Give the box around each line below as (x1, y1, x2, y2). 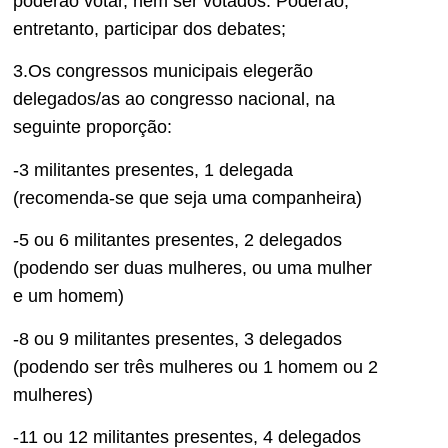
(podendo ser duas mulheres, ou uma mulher (13, 258, 372, 279)
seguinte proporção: (13, 117, 172, 138)
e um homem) (13, 286, 124, 307)
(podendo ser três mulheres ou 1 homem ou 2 (13, 356, 378, 377)
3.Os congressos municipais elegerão (13, 61, 313, 82)
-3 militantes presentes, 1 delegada (13, 159, 293, 180)
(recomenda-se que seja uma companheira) (13, 187, 362, 208)
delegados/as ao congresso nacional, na (13, 89, 335, 110)
